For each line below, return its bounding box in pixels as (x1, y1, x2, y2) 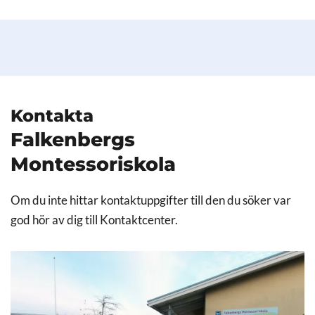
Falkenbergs (11, 128, 135, 152)
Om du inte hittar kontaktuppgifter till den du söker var (11, 193, 291, 208)
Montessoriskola (11, 153, 176, 176)
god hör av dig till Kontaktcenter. (11, 213, 178, 228)
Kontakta (11, 105, 94, 127)
